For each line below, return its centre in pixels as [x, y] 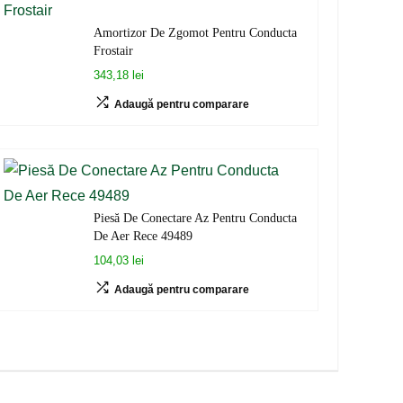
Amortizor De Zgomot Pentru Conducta [195, 32]
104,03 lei [118, 260]
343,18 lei [118, 75]
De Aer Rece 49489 [143, 236]
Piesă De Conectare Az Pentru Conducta [195, 218]
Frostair [113, 50]
